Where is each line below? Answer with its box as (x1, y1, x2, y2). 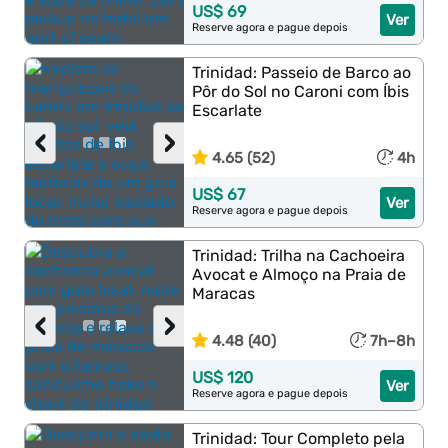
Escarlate (192, 101, 263, 120)
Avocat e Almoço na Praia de (192, 265, 407, 284)
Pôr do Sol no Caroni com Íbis (192, 82, 410, 101)
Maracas (192, 284, 256, 303)
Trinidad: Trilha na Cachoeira (192, 246, 406, 265)
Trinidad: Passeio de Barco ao (192, 63, 412, 82)
